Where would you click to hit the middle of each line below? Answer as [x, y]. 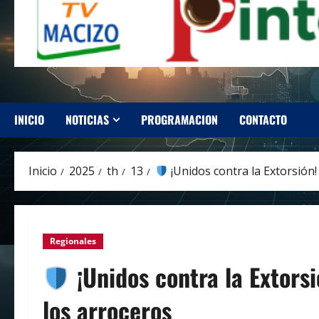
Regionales [73, 241]
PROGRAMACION [179, 120]
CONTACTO [263, 120]
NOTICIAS [87, 120]
